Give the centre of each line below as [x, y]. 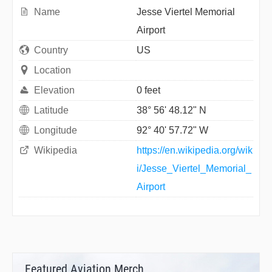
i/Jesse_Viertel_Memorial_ [194, 168]
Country [51, 50]
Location [53, 70]
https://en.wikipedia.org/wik [195, 150]
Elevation [54, 90]
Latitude [51, 110]
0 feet [148, 90]
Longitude [56, 130]
